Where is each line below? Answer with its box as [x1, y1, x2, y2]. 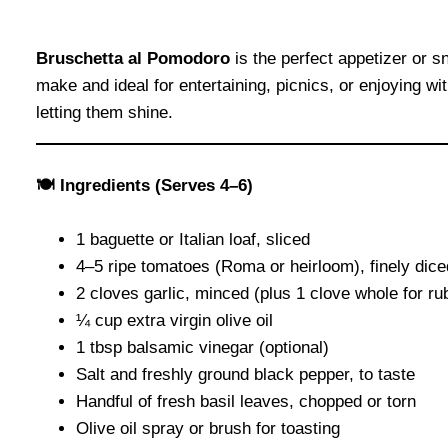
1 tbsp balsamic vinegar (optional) [76, 338, 329, 358]
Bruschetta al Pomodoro [36, 48, 230, 68]
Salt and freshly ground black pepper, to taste [76, 365, 415, 385]
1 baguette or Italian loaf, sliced [76, 230, 310, 250]
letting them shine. [36, 102, 173, 122]
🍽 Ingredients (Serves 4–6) [36, 176, 253, 196]
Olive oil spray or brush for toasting [76, 419, 340, 439]
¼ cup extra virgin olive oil [76, 311, 273, 331]
